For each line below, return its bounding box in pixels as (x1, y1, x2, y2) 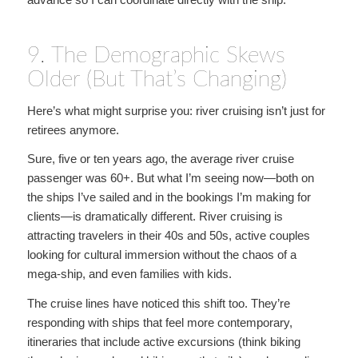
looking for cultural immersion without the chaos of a (26, 248, 296, 262)
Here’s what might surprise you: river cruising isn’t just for (26, 103, 325, 117)
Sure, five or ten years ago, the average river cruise (26, 152, 294, 166)
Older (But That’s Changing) (26, 67, 287, 90)
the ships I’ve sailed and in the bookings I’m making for (26, 190, 311, 205)
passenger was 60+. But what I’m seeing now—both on (26, 171, 314, 185)
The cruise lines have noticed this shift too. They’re (26, 296, 290, 310)
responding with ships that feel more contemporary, (26, 316, 292, 329)
